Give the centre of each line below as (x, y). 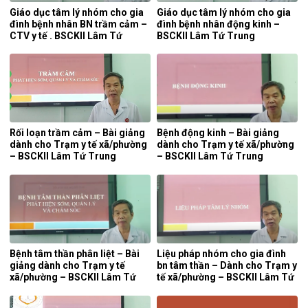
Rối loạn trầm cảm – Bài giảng (77, 133)
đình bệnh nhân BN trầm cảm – (78, 24)
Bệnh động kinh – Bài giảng (218, 133)
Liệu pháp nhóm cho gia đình (221, 253)
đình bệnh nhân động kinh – (218, 24)
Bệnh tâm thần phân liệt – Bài (75, 253)
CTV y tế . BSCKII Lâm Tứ (66, 35)
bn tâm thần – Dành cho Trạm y (227, 265)
